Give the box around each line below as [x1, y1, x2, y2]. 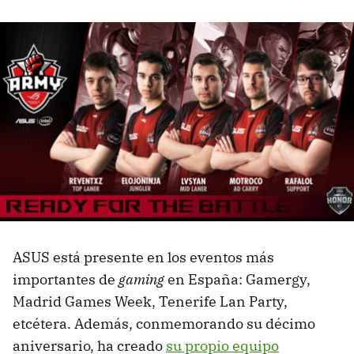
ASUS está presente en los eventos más [13, 248, 274, 267]
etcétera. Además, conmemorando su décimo [13, 314, 315, 333]
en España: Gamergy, [164, 270, 311, 289]
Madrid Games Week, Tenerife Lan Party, [13, 292, 288, 311]
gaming [119, 270, 164, 289]
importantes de [13, 270, 119, 289]
